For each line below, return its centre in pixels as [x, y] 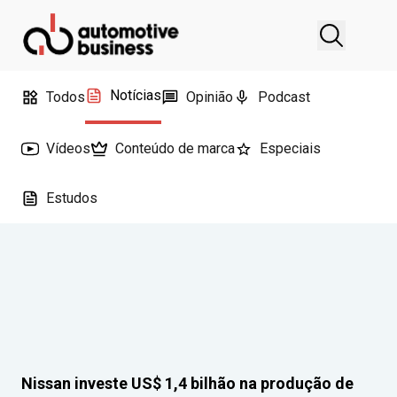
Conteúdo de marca [175, 148]
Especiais [290, 148]
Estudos [72, 198]
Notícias [136, 95]
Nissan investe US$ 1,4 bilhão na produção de [187, 383]
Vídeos [68, 148]
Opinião [210, 97]
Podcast [284, 97]
